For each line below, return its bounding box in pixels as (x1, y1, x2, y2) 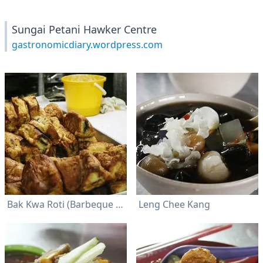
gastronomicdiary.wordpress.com (12, 38, 163, 51)
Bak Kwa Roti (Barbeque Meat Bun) (116, 198, 123, 211)
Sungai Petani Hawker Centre (12, 22, 157, 36)
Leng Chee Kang (139, 198, 210, 211)
